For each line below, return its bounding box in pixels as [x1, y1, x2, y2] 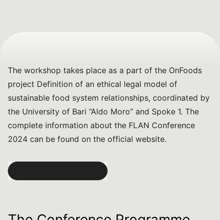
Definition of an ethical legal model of [37, 79, 177, 89]
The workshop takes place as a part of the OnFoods [8, 65, 202, 75]
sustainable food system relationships [8, 93, 148, 103]
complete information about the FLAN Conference [8, 120, 195, 130]
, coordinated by [148, 93, 210, 103]
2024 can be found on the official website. [8, 134, 166, 144]
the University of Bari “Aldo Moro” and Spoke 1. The [8, 107, 199, 116]
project [8, 79, 37, 89]
